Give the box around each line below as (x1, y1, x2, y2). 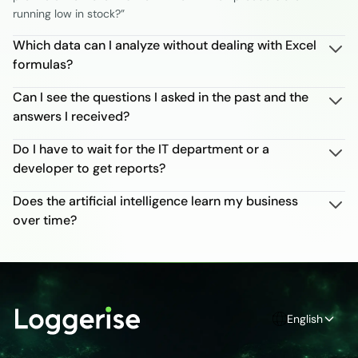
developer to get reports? (13, 160, 165, 177)
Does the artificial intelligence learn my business (13, 193, 298, 209)
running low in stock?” (13, 6, 125, 21)
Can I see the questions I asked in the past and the (13, 89, 308, 105)
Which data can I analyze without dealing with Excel (13, 37, 316, 54)
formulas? (13, 56, 73, 73)
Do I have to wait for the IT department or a (13, 141, 269, 157)
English (287, 312, 323, 327)
